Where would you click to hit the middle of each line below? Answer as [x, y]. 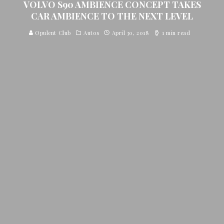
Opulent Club [52, 33]
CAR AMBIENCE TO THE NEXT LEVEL [112, 16]
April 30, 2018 [130, 33]
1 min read [175, 33]
